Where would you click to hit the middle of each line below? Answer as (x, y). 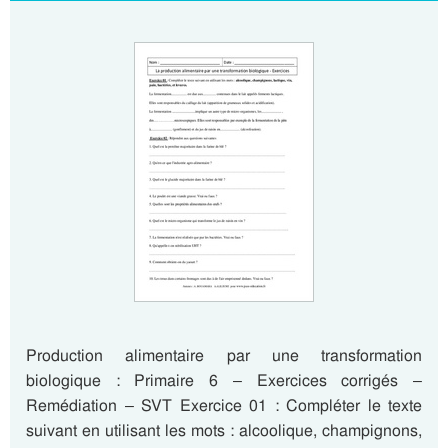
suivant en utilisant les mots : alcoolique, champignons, (224, 430)
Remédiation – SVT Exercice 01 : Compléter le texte (224, 405)
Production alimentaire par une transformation (224, 355)
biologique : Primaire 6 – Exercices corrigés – (224, 380)
